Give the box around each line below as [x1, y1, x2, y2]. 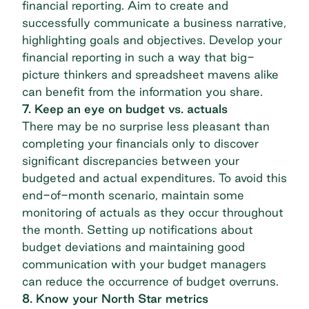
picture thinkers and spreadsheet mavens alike [22, 68, 279, 81]
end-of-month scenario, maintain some [22, 188, 244, 202]
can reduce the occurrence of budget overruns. [22, 275, 279, 288]
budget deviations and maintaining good [22, 240, 245, 254]
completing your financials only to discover [22, 137, 259, 150]
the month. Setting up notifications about [22, 223, 253, 237]
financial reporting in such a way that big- [22, 50, 255, 64]
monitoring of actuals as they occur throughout [22, 206, 283, 219]
